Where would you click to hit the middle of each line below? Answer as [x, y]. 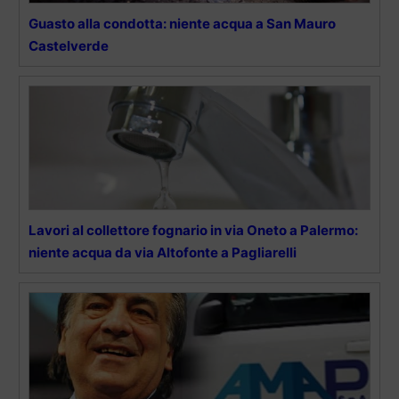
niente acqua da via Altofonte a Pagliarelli [163, 253]
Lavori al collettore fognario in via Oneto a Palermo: [193, 231]
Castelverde [69, 46]
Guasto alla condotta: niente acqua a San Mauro [182, 24]
